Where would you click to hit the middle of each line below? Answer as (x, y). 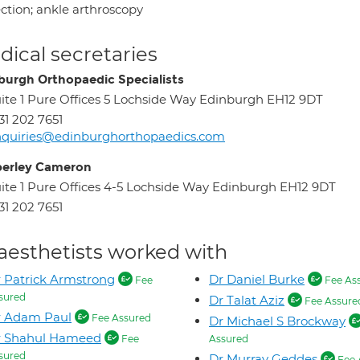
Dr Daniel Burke (257, 279)
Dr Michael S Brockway (277, 321)
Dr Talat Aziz (247, 300)
